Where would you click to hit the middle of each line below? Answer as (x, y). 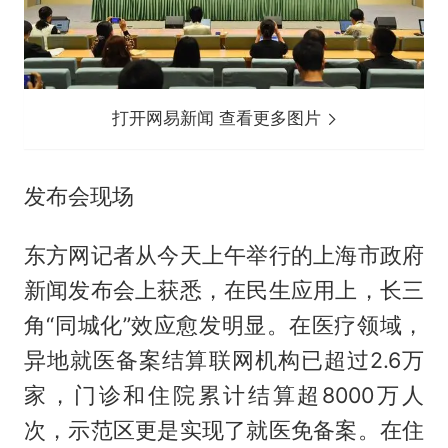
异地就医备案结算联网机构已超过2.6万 (224, 360)
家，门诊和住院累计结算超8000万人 (224, 395)
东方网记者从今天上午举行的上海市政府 (224, 255)
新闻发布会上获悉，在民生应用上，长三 (224, 290)
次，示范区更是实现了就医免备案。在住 (224, 430)
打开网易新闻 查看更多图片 (219, 118)
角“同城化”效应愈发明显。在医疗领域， (224, 325)
